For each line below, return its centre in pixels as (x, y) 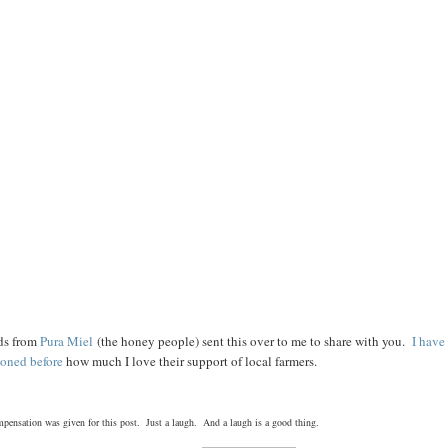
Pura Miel (66, 341)
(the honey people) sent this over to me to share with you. (252, 341)
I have (428, 341)
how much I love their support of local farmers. (190, 361)
